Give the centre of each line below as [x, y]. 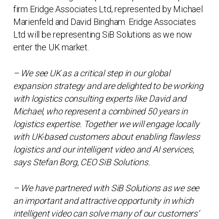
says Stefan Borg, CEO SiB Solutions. [81, 162]
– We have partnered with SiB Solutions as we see [106, 188]
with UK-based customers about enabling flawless [106, 137]
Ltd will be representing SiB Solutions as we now [103, 34]
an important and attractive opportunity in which [103, 201]
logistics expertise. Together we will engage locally [106, 124]
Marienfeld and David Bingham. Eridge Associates [104, 22]
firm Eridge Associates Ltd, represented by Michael [108, 9]
